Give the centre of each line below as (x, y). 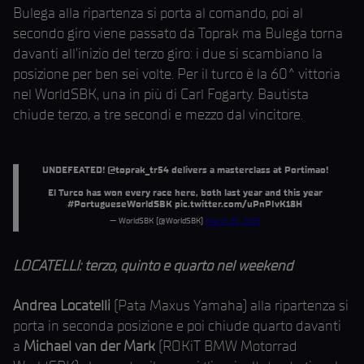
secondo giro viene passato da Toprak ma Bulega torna (178, 33)
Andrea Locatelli (62, 305)
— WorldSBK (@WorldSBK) (158, 221)
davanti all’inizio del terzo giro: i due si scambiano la (168, 54)
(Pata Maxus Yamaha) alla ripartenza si (230, 305)
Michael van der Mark (89, 346)
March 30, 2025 (233, 221)
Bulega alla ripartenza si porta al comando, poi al (158, 13)
